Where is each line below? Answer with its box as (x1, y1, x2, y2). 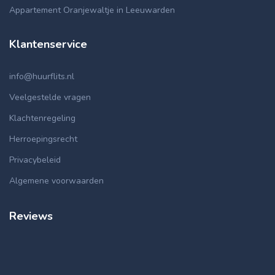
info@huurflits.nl (9, 71, 74, 82)
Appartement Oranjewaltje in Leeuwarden (9, 4, 175, 16)
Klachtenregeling (9, 112, 76, 124)
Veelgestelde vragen (9, 91, 91, 103)
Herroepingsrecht (9, 133, 77, 145)
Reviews (9, 209, 53, 223)
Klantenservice (9, 37, 87, 52)
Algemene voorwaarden (9, 175, 104, 187)
